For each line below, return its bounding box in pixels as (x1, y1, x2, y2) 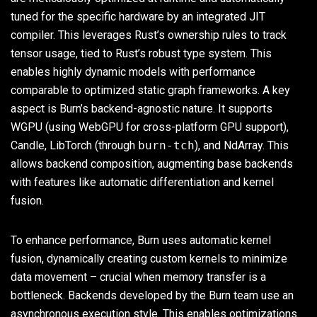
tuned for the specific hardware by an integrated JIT (11, 9, 265, 23)
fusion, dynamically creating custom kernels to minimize (11, 251, 287, 265)
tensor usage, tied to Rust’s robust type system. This (11, 46, 272, 60)
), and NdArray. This (195, 138, 289, 152)
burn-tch (138, 138, 195, 152)
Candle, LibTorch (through (11, 138, 138, 152)
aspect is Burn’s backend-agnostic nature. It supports (11, 101, 272, 115)
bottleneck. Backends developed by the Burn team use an (11, 288, 294, 302)
